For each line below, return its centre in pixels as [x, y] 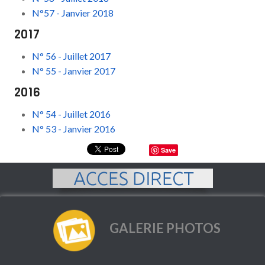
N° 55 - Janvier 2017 [74, 71]
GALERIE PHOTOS [165, 228]
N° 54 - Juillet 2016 [72, 114]
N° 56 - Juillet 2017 [72, 56]
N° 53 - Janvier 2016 [74, 129]
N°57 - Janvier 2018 [73, 13]
